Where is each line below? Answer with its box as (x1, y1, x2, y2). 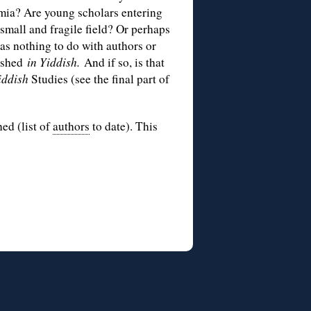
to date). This (90, 118, 158, 135)
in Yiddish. (27, 54, 84, 71)
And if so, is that (84, 54, 165, 71)
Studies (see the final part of (28, 71, 169, 87)
